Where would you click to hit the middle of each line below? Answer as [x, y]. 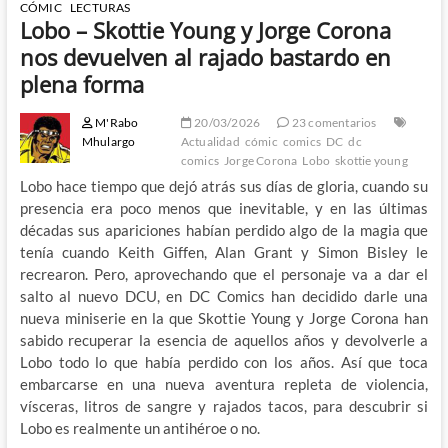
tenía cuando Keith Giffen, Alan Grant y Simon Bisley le [224, 251]
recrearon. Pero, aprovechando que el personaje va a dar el [224, 273]
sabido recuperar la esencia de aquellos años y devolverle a [224, 339]
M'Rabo [115, 122]
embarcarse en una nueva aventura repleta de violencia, [224, 383]
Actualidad [210, 141]
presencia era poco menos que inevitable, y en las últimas [224, 207]
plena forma [81, 83]
